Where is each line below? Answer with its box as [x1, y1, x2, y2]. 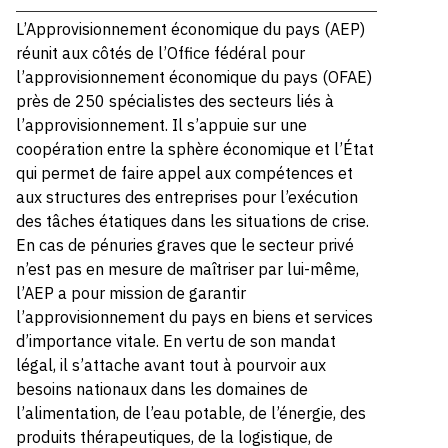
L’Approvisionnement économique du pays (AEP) [16, 19, 366, 39]
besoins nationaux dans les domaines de [16, 379, 309, 399]
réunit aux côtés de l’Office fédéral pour [16, 43, 306, 63]
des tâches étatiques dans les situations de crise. [16, 211, 370, 231]
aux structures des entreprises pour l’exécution [16, 187, 359, 207]
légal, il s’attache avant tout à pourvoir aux [16, 355, 327, 375]
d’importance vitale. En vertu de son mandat [16, 331, 337, 351]
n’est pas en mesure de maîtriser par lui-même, [16, 259, 360, 279]
